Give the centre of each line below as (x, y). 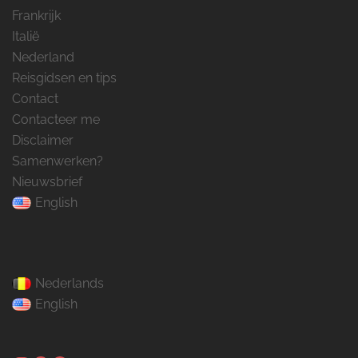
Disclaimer (43, 140)
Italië (26, 36)
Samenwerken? (58, 161)
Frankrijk (36, 15)
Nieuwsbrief (47, 181)
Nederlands (69, 283)
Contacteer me (56, 119)
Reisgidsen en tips (64, 78)
